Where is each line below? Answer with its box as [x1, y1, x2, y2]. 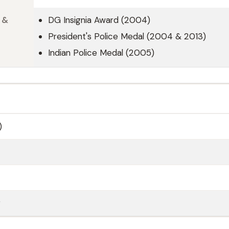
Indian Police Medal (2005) [48, 47, 154, 58]
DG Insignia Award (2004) [48, 14, 150, 26]
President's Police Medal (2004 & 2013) [48, 31, 206, 42]
